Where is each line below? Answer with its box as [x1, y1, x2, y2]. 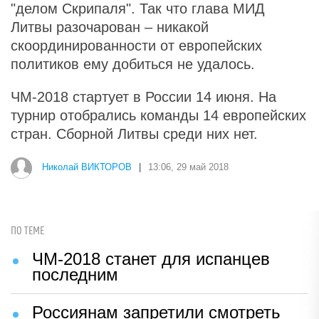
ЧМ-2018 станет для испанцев [32, 249, 270, 268]
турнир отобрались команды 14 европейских [11, 108, 306, 123]
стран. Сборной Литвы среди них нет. [11, 126, 258, 142]
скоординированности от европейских [11, 38, 262, 53]
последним [32, 265, 118, 284]
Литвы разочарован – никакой [11, 19, 209, 35]
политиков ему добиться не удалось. [11, 56, 255, 72]
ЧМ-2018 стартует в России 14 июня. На [11, 89, 276, 105]
